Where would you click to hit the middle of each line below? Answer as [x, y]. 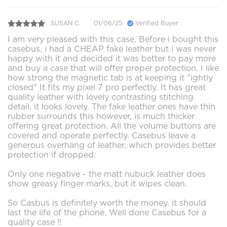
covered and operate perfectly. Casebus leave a [102, 135]
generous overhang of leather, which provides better [112, 145]
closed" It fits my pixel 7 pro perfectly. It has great [107, 87]
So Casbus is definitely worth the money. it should [107, 203]
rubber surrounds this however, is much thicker [101, 116]
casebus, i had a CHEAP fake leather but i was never [112, 49]
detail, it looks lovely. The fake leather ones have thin [111, 106]
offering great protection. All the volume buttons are [112, 126]
